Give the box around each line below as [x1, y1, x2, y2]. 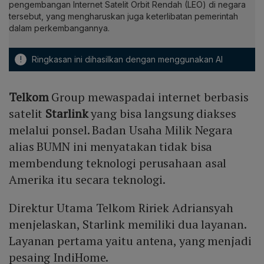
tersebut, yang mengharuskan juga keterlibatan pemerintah [9, 11, 238, 22]
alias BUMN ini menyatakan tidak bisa [9, 138, 213, 155]
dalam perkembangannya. [9, 23, 110, 34]
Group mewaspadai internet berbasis [48, 89, 249, 105]
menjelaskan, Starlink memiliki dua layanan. [9, 216, 246, 233]
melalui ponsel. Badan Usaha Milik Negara [9, 122, 233, 138]
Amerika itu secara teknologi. [9, 171, 166, 188]
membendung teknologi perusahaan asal [9, 155, 227, 171]
